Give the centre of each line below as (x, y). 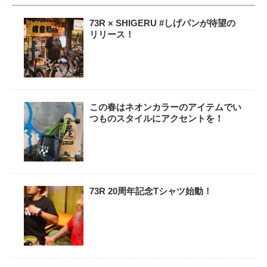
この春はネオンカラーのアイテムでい (165, 107)
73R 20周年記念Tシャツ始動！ (151, 191)
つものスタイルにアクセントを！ (156, 119)
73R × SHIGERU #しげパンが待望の (162, 23)
